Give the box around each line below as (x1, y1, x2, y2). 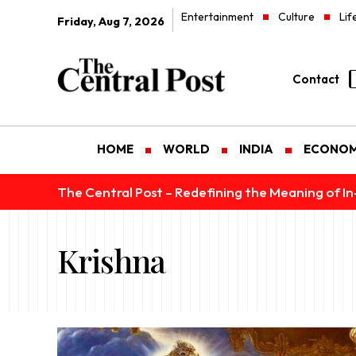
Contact (292, 71, 339, 87)
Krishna (57, 239, 165, 282)
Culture (278, 10, 315, 24)
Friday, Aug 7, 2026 (57, 14, 164, 29)
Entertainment (181, 10, 253, 24)
